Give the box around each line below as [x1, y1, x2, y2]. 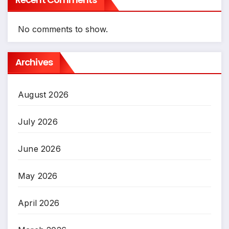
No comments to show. [18, 24, 108, 34]
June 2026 [18, 143, 61, 154]
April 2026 [18, 197, 59, 208]
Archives [15, 55, 53, 68]
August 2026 [18, 89, 69, 100]
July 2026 [18, 116, 58, 127]
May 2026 [18, 170, 58, 181]
